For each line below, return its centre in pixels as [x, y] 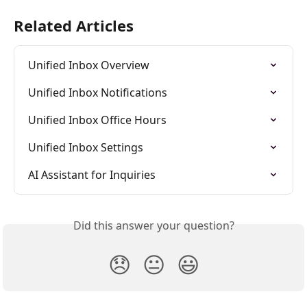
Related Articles [74, 26]
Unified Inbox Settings [86, 148]
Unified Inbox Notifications [98, 93]
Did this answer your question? [153, 226]
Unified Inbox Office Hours [97, 120]
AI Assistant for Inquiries [92, 175]
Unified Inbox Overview [89, 65]
